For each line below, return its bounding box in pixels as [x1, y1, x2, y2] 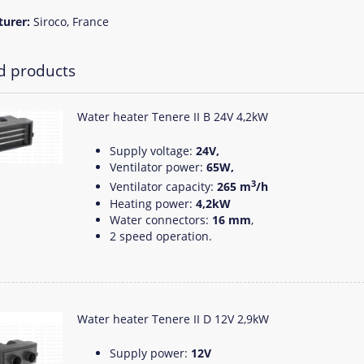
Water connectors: [110, 211, 212, 227]
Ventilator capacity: [110, 178, 217, 194]
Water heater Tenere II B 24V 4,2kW [77, 109, 268, 124]
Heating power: [110, 195, 193, 211]
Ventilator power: [110, 159, 206, 175]
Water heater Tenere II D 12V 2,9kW [77, 310, 269, 327]
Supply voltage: [110, 143, 193, 158]
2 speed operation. [110, 227, 212, 244]
